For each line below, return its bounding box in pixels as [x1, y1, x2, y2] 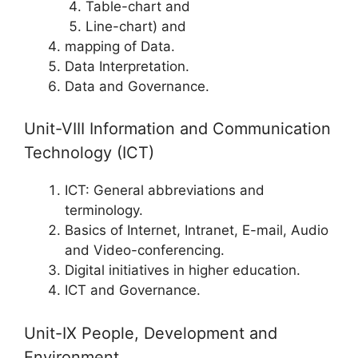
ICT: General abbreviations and [65, 182, 265, 199]
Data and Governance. [65, 78, 209, 94]
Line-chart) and [85, 18, 190, 34]
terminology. [65, 202, 143, 219]
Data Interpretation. [65, 58, 193, 74]
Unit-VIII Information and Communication [24, 119, 331, 139]
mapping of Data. [65, 38, 179, 54]
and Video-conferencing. [65, 242, 225, 259]
